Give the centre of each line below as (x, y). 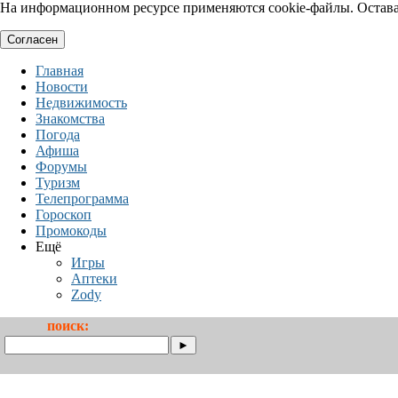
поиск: (68, 326)
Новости (62, 87)
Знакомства (70, 119)
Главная (60, 71)
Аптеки (94, 279)
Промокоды (71, 231)
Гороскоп (64, 215)
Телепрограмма (82, 199)
